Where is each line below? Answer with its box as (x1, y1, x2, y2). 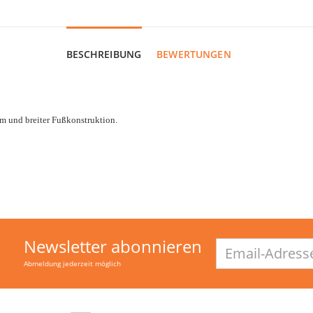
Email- (215, 237, 242, 249)
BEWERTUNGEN (156, 47, 231, 61)
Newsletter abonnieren (24, 234, 202, 258)
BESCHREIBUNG (66, 47, 142, 61)
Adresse (215, 249, 248, 261)
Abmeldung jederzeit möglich (24, 258, 121, 268)
